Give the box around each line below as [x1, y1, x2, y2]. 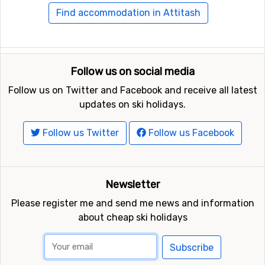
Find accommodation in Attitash [56, 7, 201, 19]
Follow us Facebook [146, 127, 234, 139]
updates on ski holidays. [79, 99, 186, 111]
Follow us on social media [70, 65, 195, 79]
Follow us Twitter [40, 127, 119, 139]
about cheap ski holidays [77, 212, 188, 224]
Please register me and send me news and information [11, 198, 254, 209]
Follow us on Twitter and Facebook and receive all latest [8, 85, 257, 96]
